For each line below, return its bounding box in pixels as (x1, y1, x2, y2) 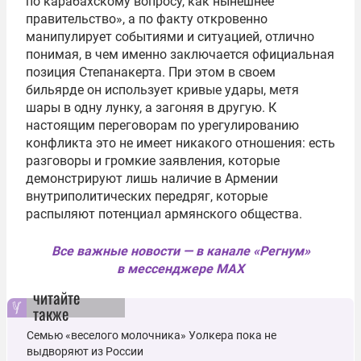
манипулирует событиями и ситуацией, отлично (26, 28, 314, 44)
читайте (33, 284, 80, 309)
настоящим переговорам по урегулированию (26, 117, 299, 133)
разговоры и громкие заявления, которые (26, 152, 280, 168)
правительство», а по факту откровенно (26, 10, 268, 27)
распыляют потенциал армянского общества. (26, 205, 302, 222)
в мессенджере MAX (117, 260, 244, 276)
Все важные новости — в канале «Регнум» (51, 243, 310, 259)
